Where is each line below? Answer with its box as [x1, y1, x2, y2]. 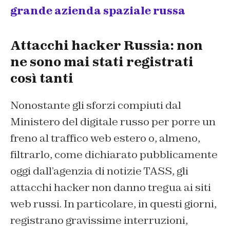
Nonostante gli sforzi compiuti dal [10, 99, 181, 112]
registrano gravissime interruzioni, [10, 214, 188, 227]
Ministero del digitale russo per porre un [10, 115, 216, 129]
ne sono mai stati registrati [10, 54, 194, 70]
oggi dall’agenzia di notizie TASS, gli [10, 164, 188, 178]
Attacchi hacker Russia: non [10, 37, 203, 54]
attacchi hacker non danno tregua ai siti [10, 181, 211, 195]
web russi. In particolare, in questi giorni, [10, 197, 217, 211]
